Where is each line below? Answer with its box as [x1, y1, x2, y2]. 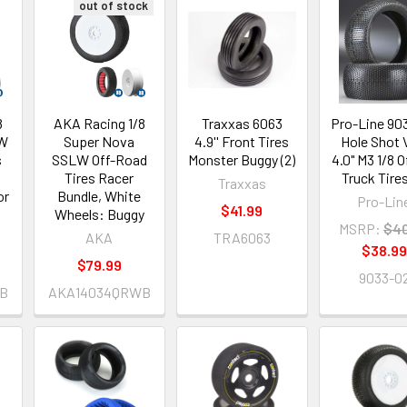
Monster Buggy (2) [188, 151, 296, 169]
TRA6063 [213, 229, 271, 247]
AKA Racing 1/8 [53, 114, 145, 133]
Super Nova [64, 133, 135, 151]
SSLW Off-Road [51, 151, 147, 169]
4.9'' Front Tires [194, 133, 290, 151]
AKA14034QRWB [47, 283, 151, 302]
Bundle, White [57, 187, 142, 205]
